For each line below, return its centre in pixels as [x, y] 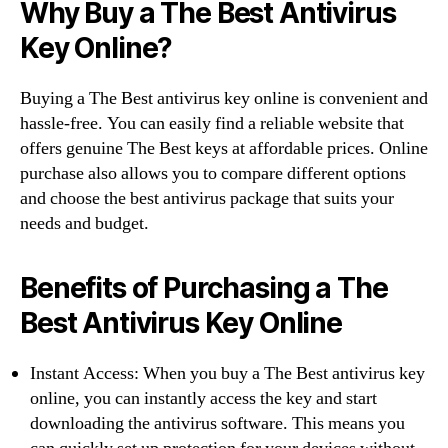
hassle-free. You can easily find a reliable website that [212, 123]
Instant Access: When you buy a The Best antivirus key [227, 373]
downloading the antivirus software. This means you [217, 423]
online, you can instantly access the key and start [203, 398]
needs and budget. [84, 223]
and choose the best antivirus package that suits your [207, 198]
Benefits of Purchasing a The [204, 287]
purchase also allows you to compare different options [213, 173]
